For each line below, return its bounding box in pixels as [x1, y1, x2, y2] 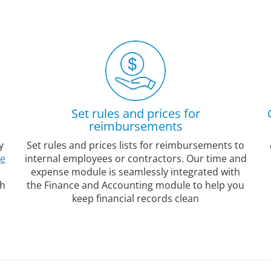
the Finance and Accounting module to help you [27, 178, 244, 192]
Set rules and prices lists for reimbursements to [27, 139, 244, 152]
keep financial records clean [72, 192, 199, 205]
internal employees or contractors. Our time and [24, 152, 247, 165]
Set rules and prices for [71, 105, 200, 122]
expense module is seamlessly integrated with [31, 165, 240, 178]
